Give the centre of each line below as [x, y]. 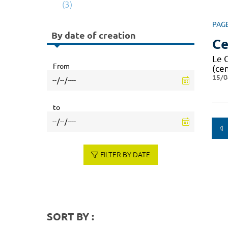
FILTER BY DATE [125, 154]
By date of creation [94, 35]
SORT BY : [70, 216]
